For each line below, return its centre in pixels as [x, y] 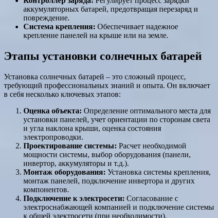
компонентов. [46, 189]
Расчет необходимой [152, 145]
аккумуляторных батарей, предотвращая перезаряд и [111, 9]
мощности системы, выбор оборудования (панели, [107, 154]
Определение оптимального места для [146, 110]
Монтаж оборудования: [64, 172]
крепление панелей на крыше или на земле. [96, 36]
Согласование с [151, 198]
